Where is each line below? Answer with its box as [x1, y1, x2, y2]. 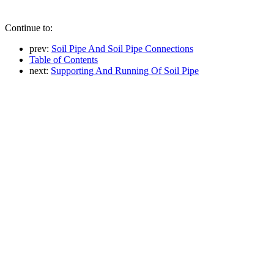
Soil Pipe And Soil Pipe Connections [51, 43, 193, 54]
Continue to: [5, 22, 53, 33]
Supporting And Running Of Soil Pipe [51, 65, 199, 76]
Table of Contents [29, 54, 98, 65]
